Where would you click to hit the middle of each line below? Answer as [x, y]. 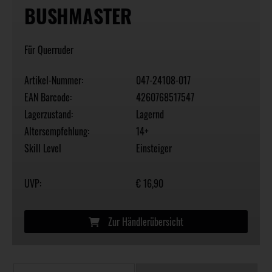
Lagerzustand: [49, 114]
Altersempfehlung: [57, 131]
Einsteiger [154, 148]
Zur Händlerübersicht [144, 222]
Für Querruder [49, 50]
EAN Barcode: [48, 97]
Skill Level [43, 148]
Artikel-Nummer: [54, 80]
